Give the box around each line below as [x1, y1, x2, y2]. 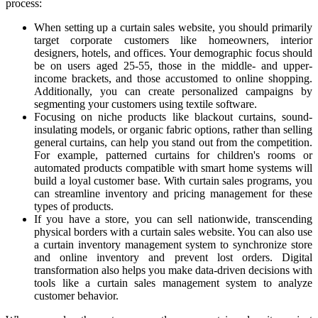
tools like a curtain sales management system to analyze [34, 276, 312, 289]
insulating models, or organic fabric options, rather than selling [34, 123, 312, 136]
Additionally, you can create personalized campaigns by [34, 84, 312, 97]
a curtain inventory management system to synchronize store [34, 238, 312, 251]
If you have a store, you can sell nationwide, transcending [34, 212, 312, 225]
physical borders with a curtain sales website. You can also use [34, 225, 312, 238]
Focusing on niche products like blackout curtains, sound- [34, 110, 312, 123]
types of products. [34, 199, 114, 212]
